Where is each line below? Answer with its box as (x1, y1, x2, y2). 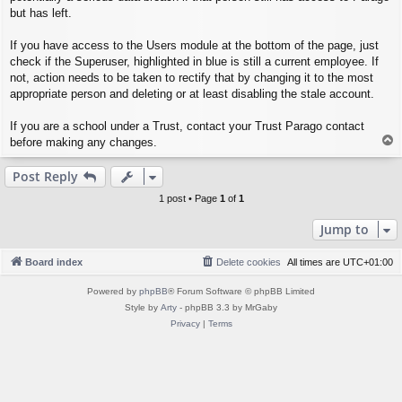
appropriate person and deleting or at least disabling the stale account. (10, 87, 374, 101)
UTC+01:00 (343, 257, 393, 268)
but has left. (10, 6, 72, 21)
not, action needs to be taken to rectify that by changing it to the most (10, 71, 373, 85)
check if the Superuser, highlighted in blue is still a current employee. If (10, 55, 379, 69)
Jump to (320, 221, 369, 239)
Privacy (170, 319, 200, 329)
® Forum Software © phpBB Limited (168, 286, 315, 297)
